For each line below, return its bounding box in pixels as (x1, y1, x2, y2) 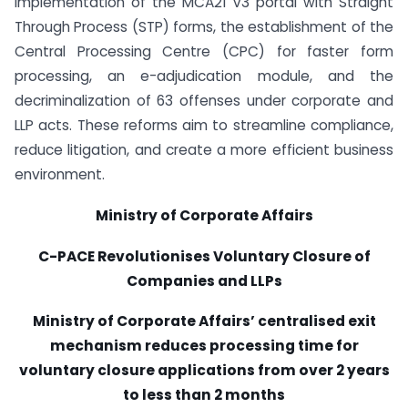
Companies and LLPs (126, 270, 282, 291)
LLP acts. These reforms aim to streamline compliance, (15, 116, 393, 135)
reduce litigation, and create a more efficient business (15, 140, 393, 159)
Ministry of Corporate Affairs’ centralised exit (32, 311, 376, 331)
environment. (15, 165, 105, 184)
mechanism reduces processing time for (49, 336, 359, 356)
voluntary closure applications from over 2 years (18, 361, 390, 381)
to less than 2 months (123, 385, 285, 405)
